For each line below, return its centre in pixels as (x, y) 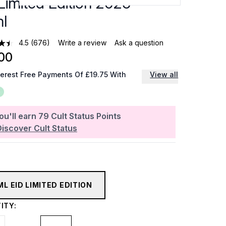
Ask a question (139, 43)
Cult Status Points (86, 116)
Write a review (82, 43)
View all (164, 74)
